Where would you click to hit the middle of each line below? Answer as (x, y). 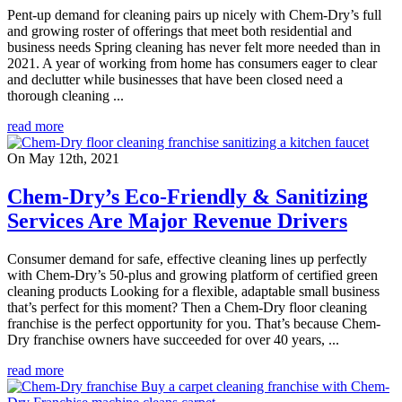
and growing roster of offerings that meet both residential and (179, 31)
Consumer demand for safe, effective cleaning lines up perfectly (187, 259)
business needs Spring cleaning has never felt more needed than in (194, 48)
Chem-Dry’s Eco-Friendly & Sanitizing (188, 197)
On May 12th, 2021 (63, 159)
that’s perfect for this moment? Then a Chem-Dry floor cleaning (187, 308)
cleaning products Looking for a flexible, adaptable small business (193, 292)
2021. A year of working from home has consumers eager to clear (192, 64)
